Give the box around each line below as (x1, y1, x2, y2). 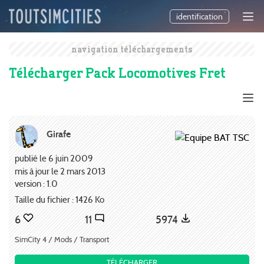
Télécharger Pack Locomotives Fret (9, 64, 226, 81)
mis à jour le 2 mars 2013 (15, 165, 105, 177)
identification (176, 11, 223, 22)
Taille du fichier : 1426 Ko (15, 194, 104, 206)
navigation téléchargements (71, 44, 193, 55)
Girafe (47, 128, 71, 140)
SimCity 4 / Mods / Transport (15, 235, 109, 245)
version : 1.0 (15, 178, 58, 190)
